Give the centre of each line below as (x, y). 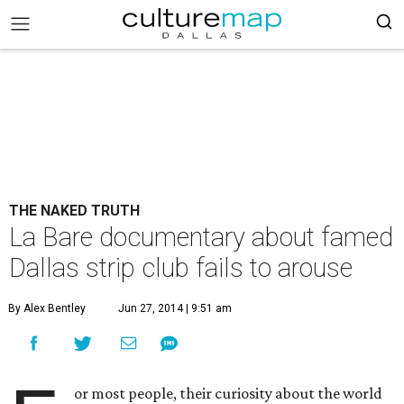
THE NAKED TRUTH (74, 211)
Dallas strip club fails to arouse (181, 268)
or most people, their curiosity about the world (229, 393)
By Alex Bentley (47, 308)
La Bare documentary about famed (201, 237)
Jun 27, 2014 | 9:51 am (175, 308)
